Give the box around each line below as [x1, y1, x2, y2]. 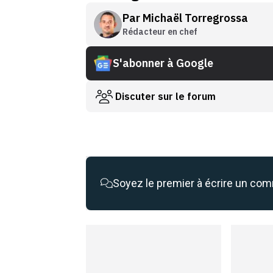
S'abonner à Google [113, 56, 213, 71]
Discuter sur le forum [115, 90, 216, 103]
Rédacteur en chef [122, 26, 197, 38]
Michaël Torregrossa [143, 11, 248, 26]
